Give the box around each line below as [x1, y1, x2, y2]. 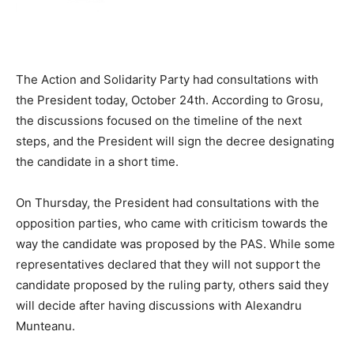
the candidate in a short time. [16, 154, 179, 170]
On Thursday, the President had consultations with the [16, 195, 319, 211]
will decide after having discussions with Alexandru [16, 298, 302, 314]
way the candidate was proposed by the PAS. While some [16, 236, 335, 252]
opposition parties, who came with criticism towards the [16, 216, 328, 232]
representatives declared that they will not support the [16, 257, 321, 273]
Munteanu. [16, 318, 75, 334]
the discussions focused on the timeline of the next [16, 113, 302, 129]
